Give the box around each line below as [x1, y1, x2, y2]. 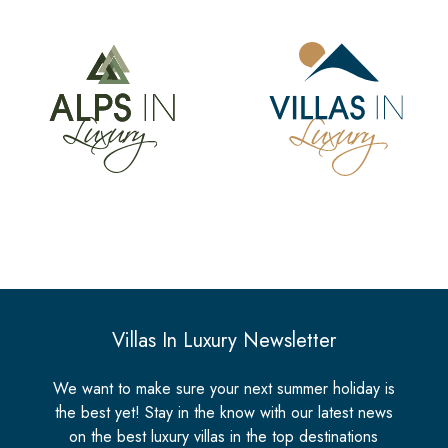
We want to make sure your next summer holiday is [52, 376, 395, 400]
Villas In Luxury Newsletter [111, 325, 336, 355]
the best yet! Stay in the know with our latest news [54, 400, 393, 424]
